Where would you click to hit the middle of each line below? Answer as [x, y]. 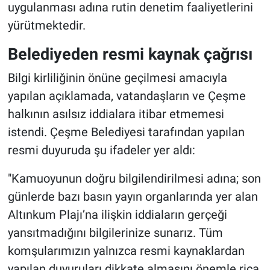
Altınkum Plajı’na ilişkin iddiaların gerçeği [117, 214]
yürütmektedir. [46, 26]
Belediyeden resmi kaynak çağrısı [130, 54]
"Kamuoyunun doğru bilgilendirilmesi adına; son [134, 178]
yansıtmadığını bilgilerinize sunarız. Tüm [115, 232]
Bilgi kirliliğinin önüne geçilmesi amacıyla [117, 77]
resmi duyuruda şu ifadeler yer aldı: [101, 150]
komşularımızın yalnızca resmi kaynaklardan [126, 250]
